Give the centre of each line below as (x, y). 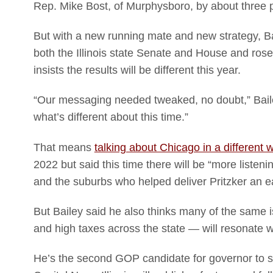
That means (64, 147)
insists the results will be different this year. (138, 70)
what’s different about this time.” (111, 117)
